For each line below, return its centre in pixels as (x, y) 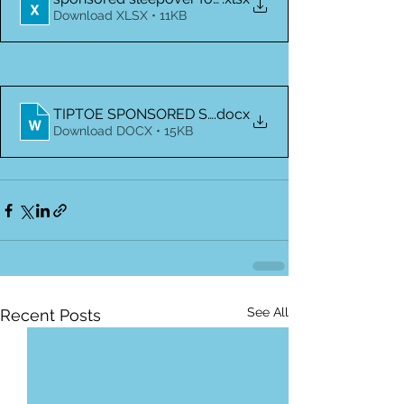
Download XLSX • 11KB (120, 15)
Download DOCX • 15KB (123, 130)
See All (268, 312)
